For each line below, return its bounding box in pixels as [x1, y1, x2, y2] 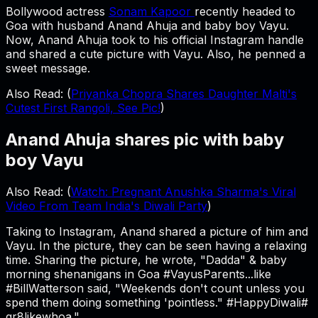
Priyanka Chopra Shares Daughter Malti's [71, 86, 297, 101]
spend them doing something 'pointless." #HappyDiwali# [6, 295, 308, 309]
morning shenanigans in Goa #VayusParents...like [6, 266, 271, 281]
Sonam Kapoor [109, 4, 194, 18]
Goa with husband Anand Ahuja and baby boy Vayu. [6, 18, 289, 33]
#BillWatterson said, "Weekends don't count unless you [6, 280, 305, 295]
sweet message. [6, 60, 94, 75]
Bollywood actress [6, 4, 109, 18]
